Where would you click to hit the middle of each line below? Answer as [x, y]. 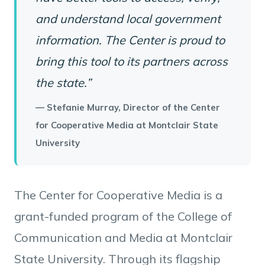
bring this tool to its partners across [132, 61]
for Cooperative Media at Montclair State [127, 125]
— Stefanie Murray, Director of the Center [128, 107]
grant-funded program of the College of [123, 216]
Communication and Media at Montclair [123, 237]
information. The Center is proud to [130, 40]
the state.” [63, 83]
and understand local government [128, 19]
